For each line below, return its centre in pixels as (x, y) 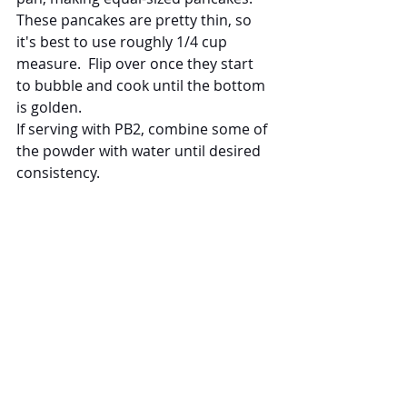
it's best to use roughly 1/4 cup (124, 41)
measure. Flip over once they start (137, 63)
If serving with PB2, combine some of (144, 129)
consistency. (58, 172)
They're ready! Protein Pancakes (130, 378)
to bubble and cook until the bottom (143, 85)
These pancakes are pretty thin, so (136, 20)
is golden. (49, 107)
